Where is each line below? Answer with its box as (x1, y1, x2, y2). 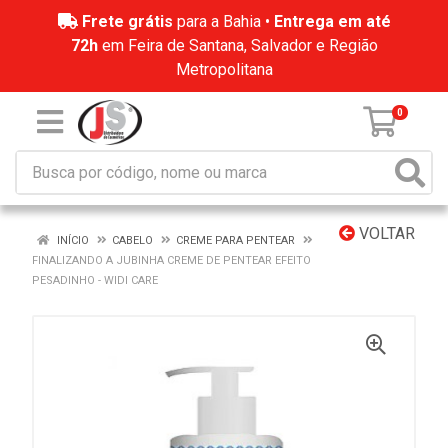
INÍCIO (54, 234, 89, 247)
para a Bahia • (172, 12, 274, 31)
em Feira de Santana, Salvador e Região (97, 36, 378, 55)
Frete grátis (81, 12, 173, 31)
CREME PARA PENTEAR (176, 234, 295, 247)
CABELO (112, 234, 153, 247)
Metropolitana (175, 60, 273, 79)
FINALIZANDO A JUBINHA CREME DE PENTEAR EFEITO (32, 254, 311, 267)
